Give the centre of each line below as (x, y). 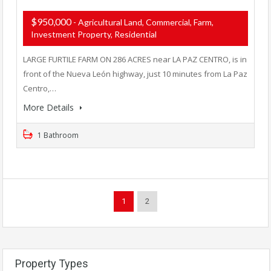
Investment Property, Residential (94, 34)
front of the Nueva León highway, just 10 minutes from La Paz (135, 74)
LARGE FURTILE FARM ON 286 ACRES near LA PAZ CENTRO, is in (135, 60)
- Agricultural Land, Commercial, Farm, (143, 22)
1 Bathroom (57, 135)
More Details (50, 108)
